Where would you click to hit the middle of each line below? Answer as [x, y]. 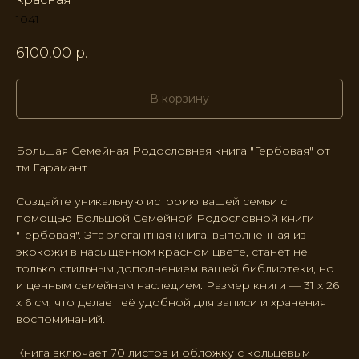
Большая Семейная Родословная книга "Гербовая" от [173, 151]
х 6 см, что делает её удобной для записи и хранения [171, 303]
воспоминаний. [61, 319]
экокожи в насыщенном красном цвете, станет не [162, 252]
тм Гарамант [52, 168]
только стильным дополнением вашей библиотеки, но [175, 269]
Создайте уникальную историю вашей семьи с [151, 202]
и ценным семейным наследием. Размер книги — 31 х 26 [177, 286]
